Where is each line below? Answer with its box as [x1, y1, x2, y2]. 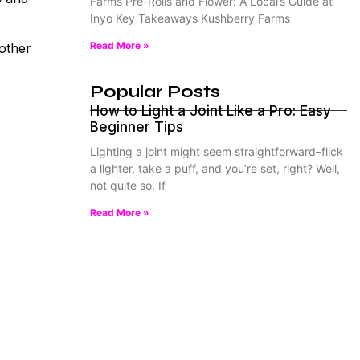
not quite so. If [90, 178, 166, 192]
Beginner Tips [90, 119, 183, 135]
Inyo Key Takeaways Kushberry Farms [90, 11, 290, 25]
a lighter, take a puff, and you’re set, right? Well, [90, 162, 340, 175]
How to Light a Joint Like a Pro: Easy [90, 103, 331, 119]
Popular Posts [90, 81, 220, 102]
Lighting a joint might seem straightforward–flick [90, 145, 343, 158]
